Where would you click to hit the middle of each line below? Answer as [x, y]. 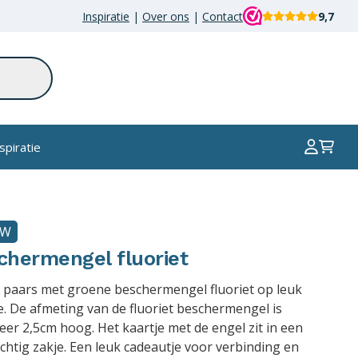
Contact [223, 16]
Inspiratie [106, 16]
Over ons [166, 16]
